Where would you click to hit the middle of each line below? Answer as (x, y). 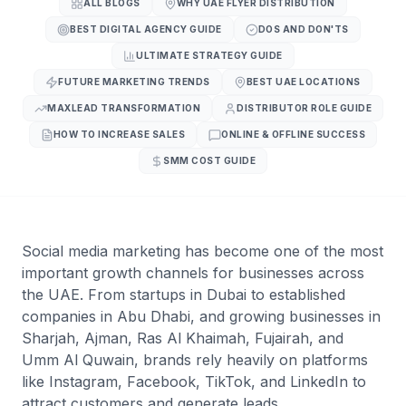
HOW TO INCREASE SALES (119, 134)
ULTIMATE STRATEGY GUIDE (209, 55)
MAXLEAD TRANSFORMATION (124, 108)
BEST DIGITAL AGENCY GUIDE (146, 29)
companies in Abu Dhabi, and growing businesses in (201, 316)
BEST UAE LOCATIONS (303, 82)
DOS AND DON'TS (303, 29)
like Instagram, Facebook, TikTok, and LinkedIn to (194, 382)
